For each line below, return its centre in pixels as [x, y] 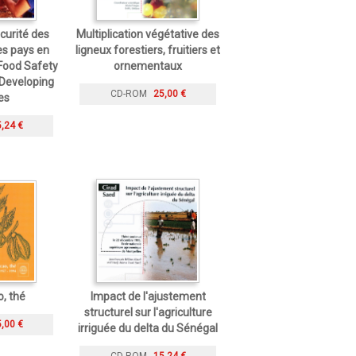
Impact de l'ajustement [148, 296]
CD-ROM [128, 94]
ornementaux [148, 66]
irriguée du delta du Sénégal [148, 328]
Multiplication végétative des [148, 34]
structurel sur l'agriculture [148, 312]
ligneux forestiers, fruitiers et [148, 50]
